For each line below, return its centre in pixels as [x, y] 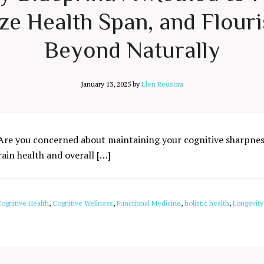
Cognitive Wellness [83, 203]
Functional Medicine [149, 203]
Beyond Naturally [132, 50]
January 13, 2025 [106, 84]
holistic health [207, 203]
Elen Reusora [162, 84]
